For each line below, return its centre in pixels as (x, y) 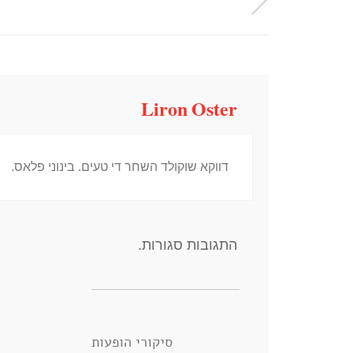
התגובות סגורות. (188, 245)
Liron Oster (189, 111)
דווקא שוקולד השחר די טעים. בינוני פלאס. (120, 167)
